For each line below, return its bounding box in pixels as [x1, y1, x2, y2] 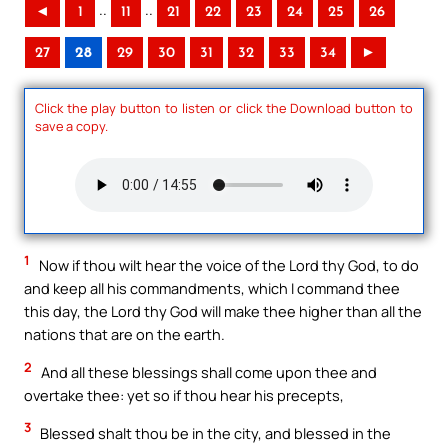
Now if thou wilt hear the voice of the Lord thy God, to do [36, 255, 419, 276]
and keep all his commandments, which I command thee [24, 278, 400, 299]
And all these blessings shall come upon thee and [38, 361, 377, 382]
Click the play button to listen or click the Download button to [35, 98, 413, 117]
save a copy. [35, 116, 108, 135]
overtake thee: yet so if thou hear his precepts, [24, 384, 344, 405]
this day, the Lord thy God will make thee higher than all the [24, 301, 422, 322]
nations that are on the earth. [24, 324, 225, 345]
